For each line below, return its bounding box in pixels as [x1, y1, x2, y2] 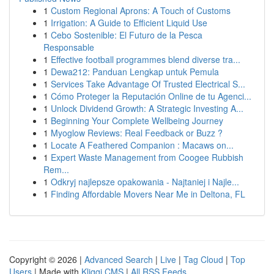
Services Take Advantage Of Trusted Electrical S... [51, 78, 245, 90]
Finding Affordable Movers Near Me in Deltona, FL [51, 188, 245, 200]
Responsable [43, 41, 94, 53]
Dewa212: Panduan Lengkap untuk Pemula [51, 65, 219, 78]
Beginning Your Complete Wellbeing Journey [51, 114, 223, 127]
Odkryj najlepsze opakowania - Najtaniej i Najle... [51, 176, 239, 188]
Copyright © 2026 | [9, 253, 84, 265]
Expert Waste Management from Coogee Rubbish [51, 151, 243, 163]
